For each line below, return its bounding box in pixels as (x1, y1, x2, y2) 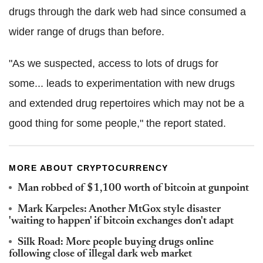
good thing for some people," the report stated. (9, 117, 226, 130)
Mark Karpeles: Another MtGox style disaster (18, 204, 221, 215)
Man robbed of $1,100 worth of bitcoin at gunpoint (18, 183, 249, 194)
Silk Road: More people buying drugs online (18, 237, 214, 248)
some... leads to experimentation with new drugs (9, 77, 235, 90)
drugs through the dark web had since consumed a (9, 6, 246, 18)
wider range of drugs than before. (9, 26, 164, 38)
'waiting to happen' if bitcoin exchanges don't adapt (9, 216, 234, 227)
